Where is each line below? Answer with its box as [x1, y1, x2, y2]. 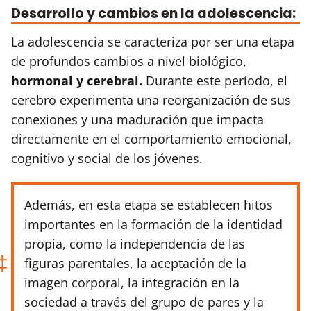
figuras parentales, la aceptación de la [24, 254, 246, 271]
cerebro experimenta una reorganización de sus [11, 91, 291, 108]
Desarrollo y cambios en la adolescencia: [11, 3, 296, 23]
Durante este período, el [142, 72, 287, 89]
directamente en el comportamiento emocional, [11, 130, 292, 147]
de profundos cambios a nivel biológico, [11, 52, 246, 69]
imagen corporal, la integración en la [24, 274, 239, 291]
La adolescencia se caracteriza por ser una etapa [11, 33, 294, 50]
